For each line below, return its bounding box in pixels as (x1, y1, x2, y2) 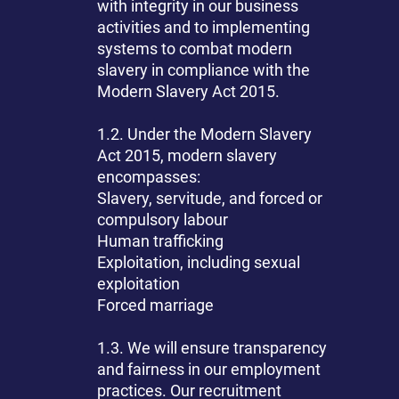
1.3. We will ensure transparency (97, 338, 328, 358)
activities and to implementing (97, 18, 311, 37)
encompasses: (97, 167, 201, 187)
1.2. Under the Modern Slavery (97, 125, 313, 144)
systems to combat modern (97, 39, 293, 59)
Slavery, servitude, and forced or (97, 189, 323, 208)
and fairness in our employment (97, 360, 322, 379)
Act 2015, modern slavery (97, 146, 278, 166)
